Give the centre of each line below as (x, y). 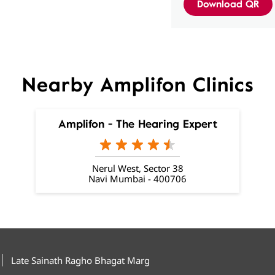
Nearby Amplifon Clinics (137, 85)
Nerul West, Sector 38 (137, 168)
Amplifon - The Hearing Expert (137, 124)
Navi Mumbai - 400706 (137, 178)
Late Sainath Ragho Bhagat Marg (80, 260)
